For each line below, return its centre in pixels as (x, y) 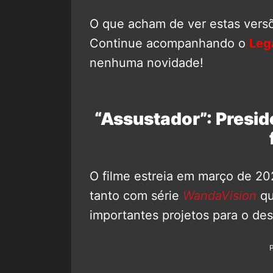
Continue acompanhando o (169, 43)
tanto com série (136, 195)
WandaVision (220, 195)
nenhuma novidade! (147, 62)
